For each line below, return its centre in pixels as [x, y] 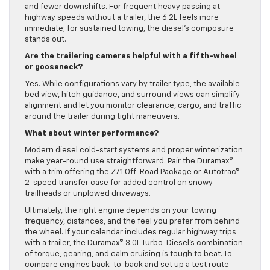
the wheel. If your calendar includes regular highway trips [130, 233]
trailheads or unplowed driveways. [88, 194]
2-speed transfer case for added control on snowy [119, 183]
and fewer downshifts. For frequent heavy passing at [122, 7]
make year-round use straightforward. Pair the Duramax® [129, 162]
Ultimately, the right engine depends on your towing [121, 211]
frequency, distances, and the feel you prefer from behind [132, 222]
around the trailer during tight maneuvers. [102, 117]
